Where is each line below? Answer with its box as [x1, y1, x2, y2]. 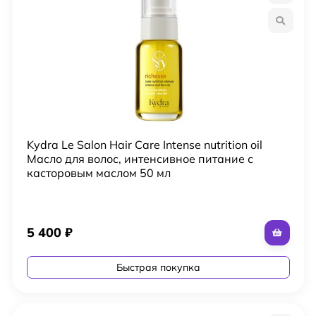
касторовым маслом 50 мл [26, 165, 171, 180]
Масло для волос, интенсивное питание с [26, 151, 253, 166]
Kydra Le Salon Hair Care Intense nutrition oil [26, 137, 262, 152]
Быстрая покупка [116, 260, 200, 274]
